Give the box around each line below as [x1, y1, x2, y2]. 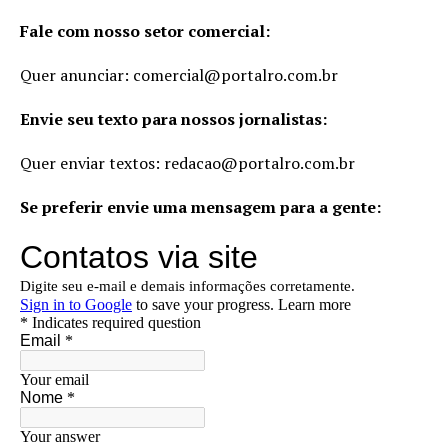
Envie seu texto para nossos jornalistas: [20, 108, 327, 131]
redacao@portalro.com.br [164, 152, 355, 175]
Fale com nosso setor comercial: [20, 20, 270, 43]
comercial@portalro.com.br [133, 64, 338, 87]
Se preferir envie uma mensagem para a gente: [20, 196, 381, 219]
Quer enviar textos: [20, 152, 164, 175]
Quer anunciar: [20, 64, 133, 87]
